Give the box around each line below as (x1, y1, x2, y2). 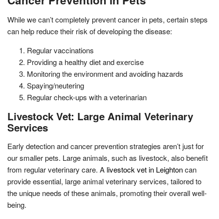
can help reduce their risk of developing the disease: (7, 25, 172, 36)
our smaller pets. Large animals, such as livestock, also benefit (7, 152, 208, 163)
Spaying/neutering (27, 80, 84, 90)
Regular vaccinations (27, 44, 94, 55)
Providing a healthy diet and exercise (27, 56, 144, 67)
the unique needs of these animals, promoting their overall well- (7, 187, 207, 198)
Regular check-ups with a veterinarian (27, 91, 147, 102)
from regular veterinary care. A (7, 164, 107, 175)
